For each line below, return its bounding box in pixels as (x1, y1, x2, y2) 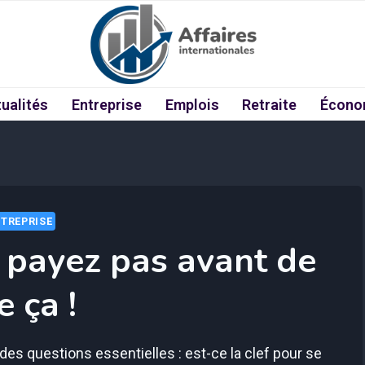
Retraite (242, 95, 297, 113)
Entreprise (71, 95, 142, 113)
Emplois (165, 95, 219, 113)
